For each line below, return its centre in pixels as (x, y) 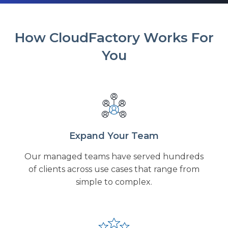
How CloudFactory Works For (114, 38)
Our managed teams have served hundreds (114, 157)
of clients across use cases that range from (114, 169)
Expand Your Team (114, 136)
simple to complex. (114, 182)
